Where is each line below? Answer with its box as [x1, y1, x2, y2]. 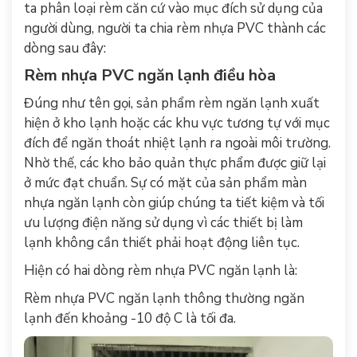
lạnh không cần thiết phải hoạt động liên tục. [24, 233, 300, 252]
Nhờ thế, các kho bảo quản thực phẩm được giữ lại [24, 153, 326, 172]
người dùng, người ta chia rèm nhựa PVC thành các [24, 18, 326, 37]
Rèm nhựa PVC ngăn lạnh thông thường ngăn [24, 288, 304, 308]
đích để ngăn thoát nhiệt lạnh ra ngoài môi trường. [24, 133, 331, 152]
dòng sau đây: [24, 38, 106, 57]
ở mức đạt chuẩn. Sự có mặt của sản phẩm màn [24, 173, 307, 192]
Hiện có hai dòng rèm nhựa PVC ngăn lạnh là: [24, 261, 297, 280]
